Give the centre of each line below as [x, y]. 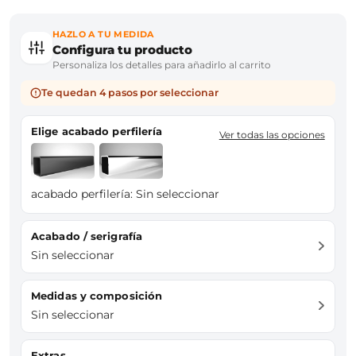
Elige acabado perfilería [101, 131]
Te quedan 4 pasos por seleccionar [130, 92]
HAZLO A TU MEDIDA [103, 34]
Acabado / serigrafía [91, 236]
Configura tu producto [122, 49]
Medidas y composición [102, 295]
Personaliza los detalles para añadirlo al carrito [162, 64]
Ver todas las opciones [272, 134]
